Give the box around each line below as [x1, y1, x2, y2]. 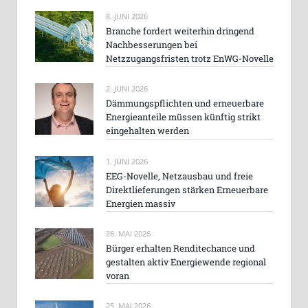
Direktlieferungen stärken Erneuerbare [106, 183, 268, 196]
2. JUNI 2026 [106, 83, 148, 94]
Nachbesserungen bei [106, 38, 197, 52]
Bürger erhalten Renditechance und [106, 242, 255, 255]
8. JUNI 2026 [106, 11, 148, 22]
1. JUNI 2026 [106, 155, 148, 166]
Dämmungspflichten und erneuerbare [106, 97, 264, 110]
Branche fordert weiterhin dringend [106, 25, 254, 38]
